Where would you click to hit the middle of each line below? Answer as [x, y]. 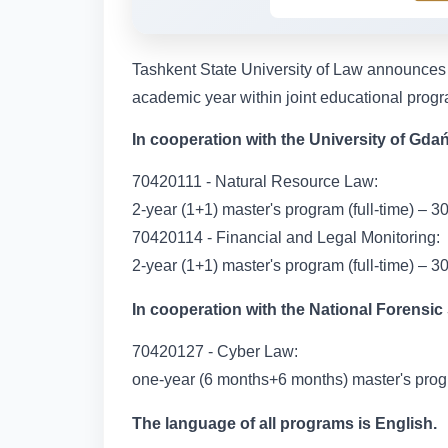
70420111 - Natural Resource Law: [255, 181]
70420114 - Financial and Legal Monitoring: [286, 237]
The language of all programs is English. [284, 423]
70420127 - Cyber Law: [215, 351]
